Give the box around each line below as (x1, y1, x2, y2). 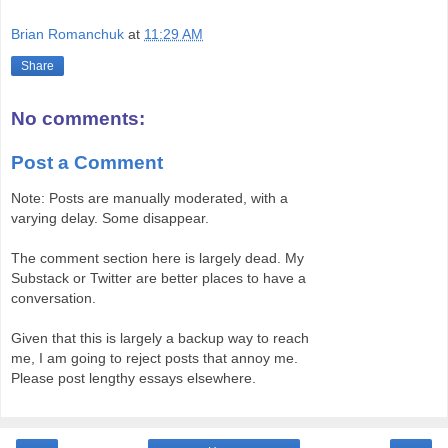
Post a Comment (11, 151, 163, 173)
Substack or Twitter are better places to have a (11, 270, 306, 286)
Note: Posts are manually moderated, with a (11, 190, 288, 206)
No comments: (11, 108, 145, 130)
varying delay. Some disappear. (11, 210, 209, 226)
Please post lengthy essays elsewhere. (11, 370, 256, 386)
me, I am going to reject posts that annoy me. (11, 350, 298, 366)
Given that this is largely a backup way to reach (11, 330, 309, 346)
